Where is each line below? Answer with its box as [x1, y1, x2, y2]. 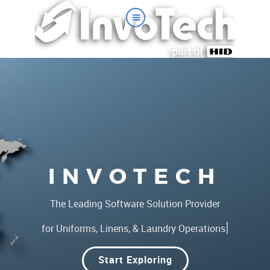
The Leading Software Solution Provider [50, 198, 220, 210]
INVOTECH [48, 163, 222, 189]
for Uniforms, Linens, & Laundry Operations [41, 223, 225, 234]
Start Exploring [98, 254, 172, 266]
